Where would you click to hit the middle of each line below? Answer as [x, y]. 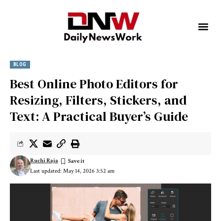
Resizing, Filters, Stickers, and [98, 100]
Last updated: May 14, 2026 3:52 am [72, 171]
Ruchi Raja [44, 160]
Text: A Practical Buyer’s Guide [99, 117]
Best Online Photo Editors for [94, 84]
